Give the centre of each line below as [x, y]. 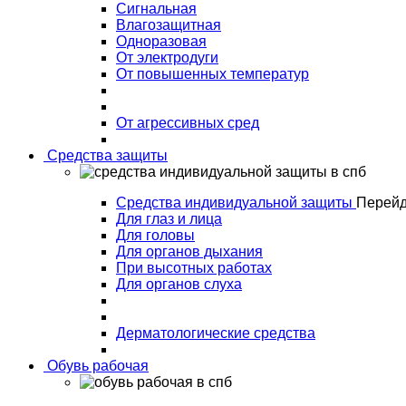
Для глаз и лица [169, 219]
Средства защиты [106, 155]
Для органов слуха [179, 284]
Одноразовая [161, 41]
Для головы [155, 235]
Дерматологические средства [216, 333]
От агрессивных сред [188, 123]
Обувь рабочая [96, 366]
